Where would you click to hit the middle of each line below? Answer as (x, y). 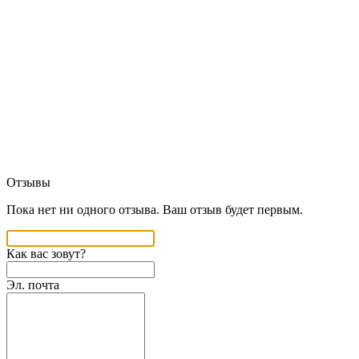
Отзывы (28, 182)
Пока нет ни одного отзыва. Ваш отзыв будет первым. (155, 209)
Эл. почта (33, 284)
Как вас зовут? (46, 253)
